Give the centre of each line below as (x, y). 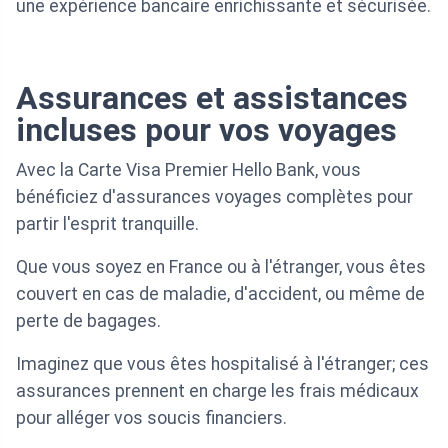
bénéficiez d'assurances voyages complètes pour (214, 197)
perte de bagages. (88, 321)
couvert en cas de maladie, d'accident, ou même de (220, 294)
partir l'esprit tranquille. (107, 224)
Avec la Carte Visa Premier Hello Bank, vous (188, 170)
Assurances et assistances (212, 98)
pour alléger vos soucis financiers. (151, 418)
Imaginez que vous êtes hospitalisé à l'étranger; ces (222, 364)
